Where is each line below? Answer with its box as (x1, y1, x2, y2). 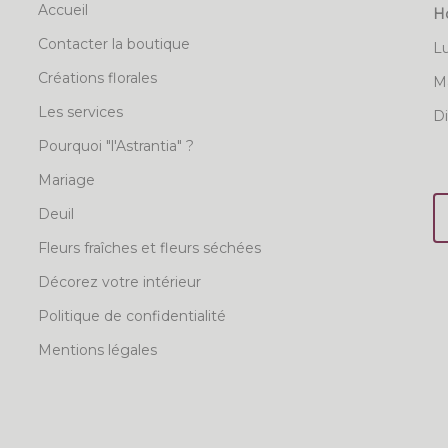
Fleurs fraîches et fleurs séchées (37, 239, 261, 258)
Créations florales (37, 69, 157, 88)
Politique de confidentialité (37, 307, 226, 326)
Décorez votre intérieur (37, 273, 201, 292)
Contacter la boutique (37, 35, 190, 54)
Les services (37, 103, 123, 122)
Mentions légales (37, 341, 157, 360)
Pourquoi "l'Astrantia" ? (37, 137, 194, 156)
